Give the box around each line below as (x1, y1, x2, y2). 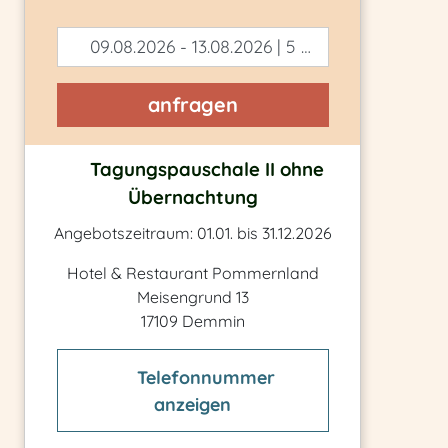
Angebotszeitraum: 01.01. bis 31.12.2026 (53, 223, 332, 244)
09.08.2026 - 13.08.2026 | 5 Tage (85, 35, 302, 57)
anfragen (147, 92, 238, 118)
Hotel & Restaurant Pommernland (66, 263, 319, 284)
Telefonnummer (137, 365, 276, 389)
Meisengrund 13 (136, 287, 249, 308)
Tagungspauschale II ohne (84, 157, 324, 182)
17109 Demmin (140, 311, 245, 332)
